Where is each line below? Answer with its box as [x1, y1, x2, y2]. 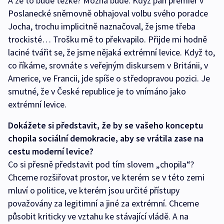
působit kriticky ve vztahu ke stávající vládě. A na [8, 210, 188, 222]
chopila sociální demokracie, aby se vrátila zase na [8, 132, 203, 144]
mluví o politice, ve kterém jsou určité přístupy [8, 184, 179, 196]
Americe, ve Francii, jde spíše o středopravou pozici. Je [8, 72, 210, 84]
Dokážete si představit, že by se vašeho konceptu [8, 119, 203, 131]
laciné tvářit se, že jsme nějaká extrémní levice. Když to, [8, 46, 215, 58]
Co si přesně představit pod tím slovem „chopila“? [8, 158, 194, 170]
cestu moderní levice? [8, 145, 93, 157]
